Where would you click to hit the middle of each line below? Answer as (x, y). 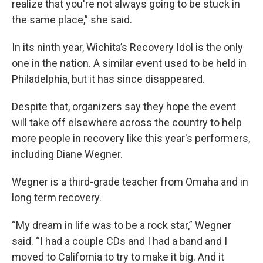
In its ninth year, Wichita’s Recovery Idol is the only (127, 47)
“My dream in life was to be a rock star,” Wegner (122, 225)
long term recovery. (57, 197)
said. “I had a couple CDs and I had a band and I (119, 241)
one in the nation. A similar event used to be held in (129, 63)
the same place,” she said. (72, 19)
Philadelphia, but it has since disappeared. (108, 79)
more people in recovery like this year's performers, (131, 138)
